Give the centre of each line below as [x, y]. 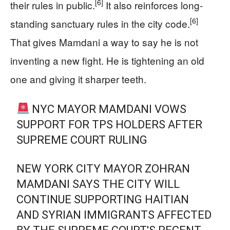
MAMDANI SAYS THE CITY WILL [98, 184]
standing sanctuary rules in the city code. [100, 23]
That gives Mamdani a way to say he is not [104, 42]
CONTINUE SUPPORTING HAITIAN [103, 199]
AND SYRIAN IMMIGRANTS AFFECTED [114, 215]
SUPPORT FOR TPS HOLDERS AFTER [110, 124]
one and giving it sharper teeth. [78, 79]
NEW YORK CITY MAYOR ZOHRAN [103, 168]
